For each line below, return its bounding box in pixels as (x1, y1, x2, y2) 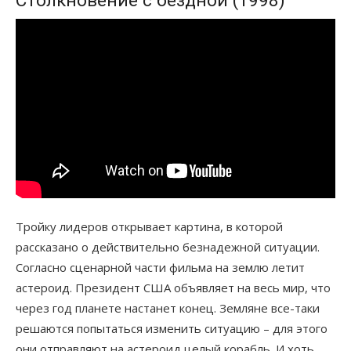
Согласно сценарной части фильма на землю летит (16, 259, 305, 275)
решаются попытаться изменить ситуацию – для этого (16, 320, 327, 336)
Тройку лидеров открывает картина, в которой (16, 218, 283, 234)
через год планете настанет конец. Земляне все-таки (16, 299, 320, 316)
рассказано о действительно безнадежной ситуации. (16, 238, 320, 255)
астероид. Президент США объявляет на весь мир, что (16, 279, 331, 295)
